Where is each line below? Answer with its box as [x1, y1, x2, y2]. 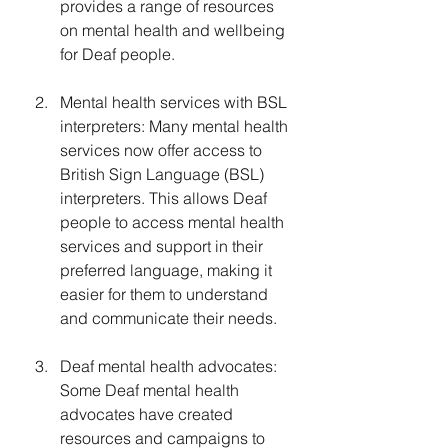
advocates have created [60, 403, 237, 424]
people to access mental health [60, 211, 288, 232]
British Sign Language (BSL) [60, 163, 268, 184]
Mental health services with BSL [60, 91, 291, 112]
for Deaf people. [60, 43, 175, 64]
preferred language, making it [60, 259, 276, 280]
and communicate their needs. [60, 307, 277, 328]
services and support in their [60, 235, 267, 256]
